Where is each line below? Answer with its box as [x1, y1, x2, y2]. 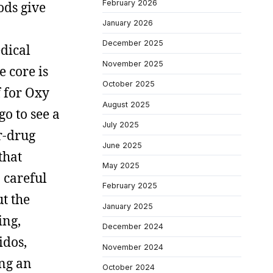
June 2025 [102, 140, 142, 150]
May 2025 [102, 161, 140, 170]
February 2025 [102, 181, 157, 191]
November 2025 [102, 58, 163, 68]
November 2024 [102, 242, 163, 252]
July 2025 [102, 120, 139, 130]
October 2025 [102, 79, 155, 89]
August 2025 [102, 99, 150, 109]
